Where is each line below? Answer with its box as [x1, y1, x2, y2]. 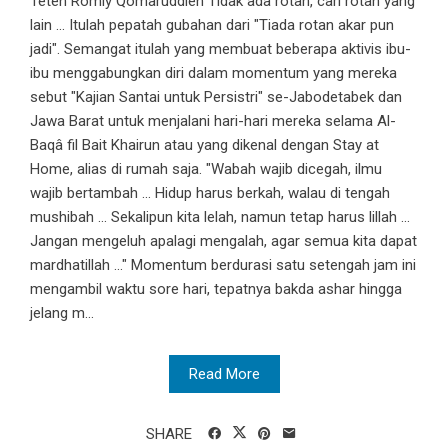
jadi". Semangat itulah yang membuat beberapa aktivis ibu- [30, 40, 411, 59]
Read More [188, 365, 260, 384]
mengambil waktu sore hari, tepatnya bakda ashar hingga [30, 280, 402, 299]
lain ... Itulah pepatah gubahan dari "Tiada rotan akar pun [30, 16, 394, 35]
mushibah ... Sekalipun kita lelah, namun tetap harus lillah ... [30, 208, 410, 227]
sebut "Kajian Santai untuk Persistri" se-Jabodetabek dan [30, 88, 402, 107]
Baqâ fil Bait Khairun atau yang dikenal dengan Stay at [30, 136, 379, 155]
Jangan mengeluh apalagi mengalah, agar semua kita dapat [30, 232, 417, 251]
